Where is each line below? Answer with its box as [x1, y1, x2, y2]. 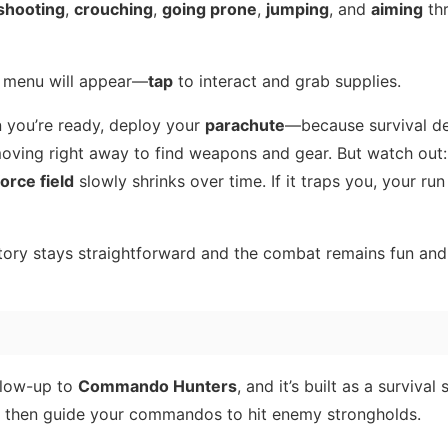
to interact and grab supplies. [173, 70, 401, 91]
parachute [205, 114, 285, 135]
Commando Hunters [78, 375, 237, 396]
